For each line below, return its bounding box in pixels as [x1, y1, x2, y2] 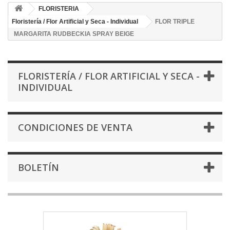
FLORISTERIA [39, 5, 79, 13]
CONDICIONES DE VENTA [18, 121, 132, 134]
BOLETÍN [18, 161, 59, 174]
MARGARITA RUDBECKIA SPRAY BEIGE [14, 30, 134, 38]
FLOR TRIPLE [155, 18, 195, 26]
